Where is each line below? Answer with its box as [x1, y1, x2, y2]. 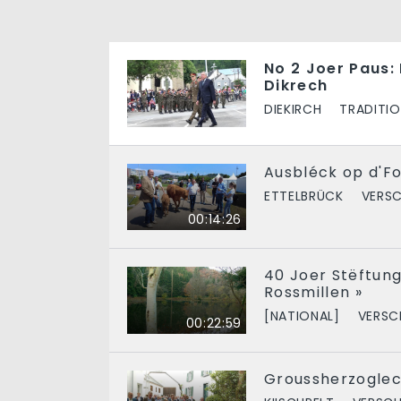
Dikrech [264, 74, 328, 96]
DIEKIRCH [264, 99, 322, 118]
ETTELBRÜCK [264, 186, 344, 205]
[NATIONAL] [264, 307, 340, 326]
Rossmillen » [264, 282, 363, 303]
